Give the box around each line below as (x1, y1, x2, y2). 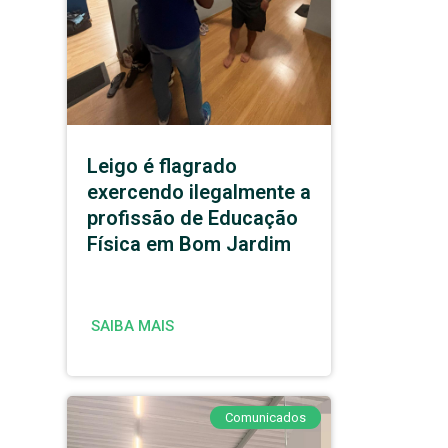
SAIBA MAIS (91, 317, 175, 335)
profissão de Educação (87, 206, 299, 230)
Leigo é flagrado (87, 154, 238, 178)
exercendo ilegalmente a (87, 180, 312, 204)
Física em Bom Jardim (87, 232, 292, 256)
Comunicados (225, 410, 307, 425)
